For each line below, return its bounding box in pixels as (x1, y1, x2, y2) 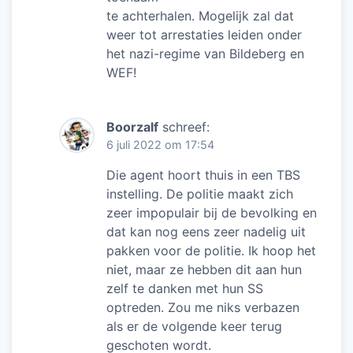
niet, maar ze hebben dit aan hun (106, 261, 302, 277)
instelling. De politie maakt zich (106, 185, 293, 202)
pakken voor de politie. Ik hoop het (106, 242, 316, 258)
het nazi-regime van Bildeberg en (106, 45, 304, 61)
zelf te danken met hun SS (106, 280, 263, 296)
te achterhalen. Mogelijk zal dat (106, 7, 294, 24)
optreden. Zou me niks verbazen (106, 299, 299, 315)
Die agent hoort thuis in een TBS (106, 166, 300, 183)
